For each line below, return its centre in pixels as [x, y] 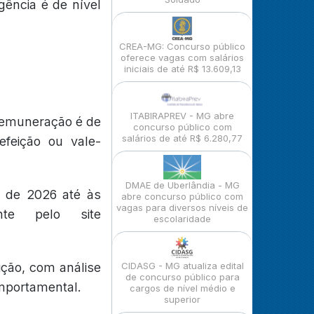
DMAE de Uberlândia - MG [182, 185]
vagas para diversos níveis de [182, 207]
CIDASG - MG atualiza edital [182, 266]
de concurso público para [182, 277]
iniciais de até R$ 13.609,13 [182, 69]
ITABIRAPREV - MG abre [182, 116]
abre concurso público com [182, 196]
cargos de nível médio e [182, 288]
